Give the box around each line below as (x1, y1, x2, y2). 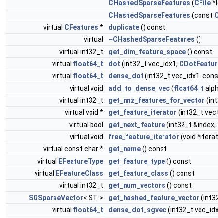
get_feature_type (109, 157, 165, 165)
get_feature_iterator (109, 108, 177, 116)
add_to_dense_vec (109, 84, 170, 92)
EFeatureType (58, 157, 103, 165)
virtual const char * (43, 145, 105, 153)
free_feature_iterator (109, 132, 179, 141)
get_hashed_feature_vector (109, 193, 200, 201)
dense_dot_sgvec (109, 205, 166, 214)
